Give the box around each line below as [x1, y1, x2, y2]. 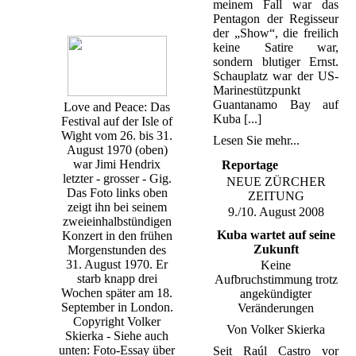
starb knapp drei [76, 272, 157, 285]
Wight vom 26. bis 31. [61, 129, 172, 142]
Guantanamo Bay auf [213, 98, 339, 111]
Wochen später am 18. [61, 286, 172, 300]
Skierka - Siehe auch [65, 329, 168, 342]
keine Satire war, [213, 41, 339, 54]
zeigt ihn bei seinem [67, 200, 167, 214]
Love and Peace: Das [64, 100, 170, 114]
